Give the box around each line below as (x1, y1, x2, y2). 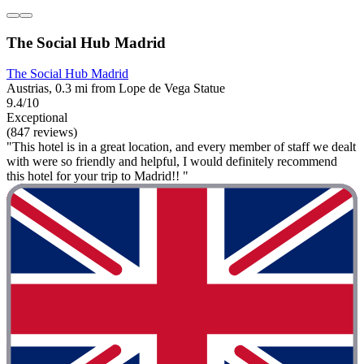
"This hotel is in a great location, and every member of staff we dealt (6, 140, 356, 154)
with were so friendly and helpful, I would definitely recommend (6, 154, 337, 169)
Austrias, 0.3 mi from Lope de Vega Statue (6, 81, 225, 96)
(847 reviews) (6, 125, 77, 140)
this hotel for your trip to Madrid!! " (6, 169, 188, 184)
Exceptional (6, 110, 67, 125)
